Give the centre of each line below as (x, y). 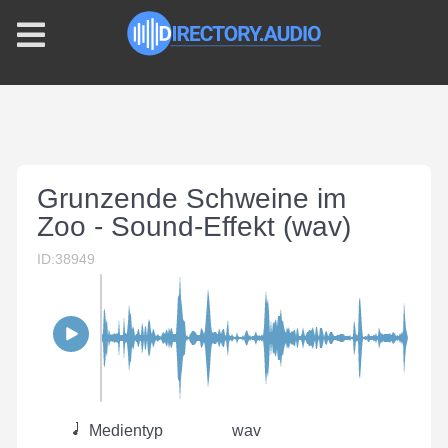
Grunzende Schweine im (191, 198)
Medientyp (124, 430)
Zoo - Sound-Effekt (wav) (194, 226)
